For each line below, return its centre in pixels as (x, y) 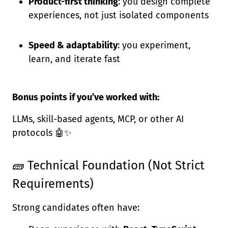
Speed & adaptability (73, 45)
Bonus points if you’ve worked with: (86, 97)
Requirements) (53, 184)
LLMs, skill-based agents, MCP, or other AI (98, 119)
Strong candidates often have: (76, 208)
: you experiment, (154, 45)
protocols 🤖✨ (42, 133)
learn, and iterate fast (74, 59)
